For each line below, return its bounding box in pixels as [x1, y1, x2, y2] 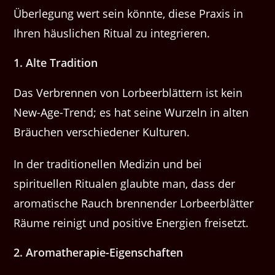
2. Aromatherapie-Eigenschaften [14, 245, 184, 260]
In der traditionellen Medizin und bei [14, 157, 203, 172]
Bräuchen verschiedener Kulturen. [14, 125, 190, 140]
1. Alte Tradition [14, 55, 98, 71]
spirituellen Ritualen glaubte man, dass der [14, 176, 236, 192]
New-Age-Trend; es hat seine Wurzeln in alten [14, 105, 249, 120]
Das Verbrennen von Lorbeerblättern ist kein [14, 85, 243, 101]
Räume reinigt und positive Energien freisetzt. [14, 215, 249, 231]
